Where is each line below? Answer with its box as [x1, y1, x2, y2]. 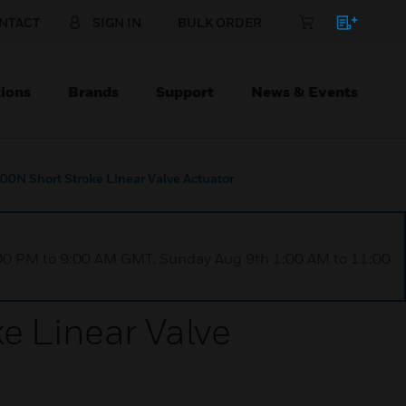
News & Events [251, 82, 358, 101]
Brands [68, 82, 119, 101]
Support [156, 82, 214, 101]
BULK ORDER [178, 14, 262, 30]
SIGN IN [92, 14, 141, 30]
